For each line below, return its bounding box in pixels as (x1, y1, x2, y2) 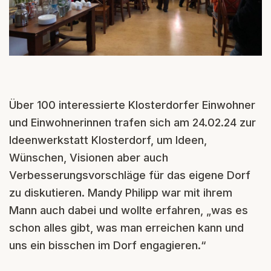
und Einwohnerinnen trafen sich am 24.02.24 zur (9, 116, 256, 129)
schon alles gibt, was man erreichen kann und (9, 221, 244, 234)
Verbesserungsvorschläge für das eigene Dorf (9, 168, 250, 181)
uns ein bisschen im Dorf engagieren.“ (9, 238, 206, 252)
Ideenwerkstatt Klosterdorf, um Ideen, (9, 133, 207, 146)
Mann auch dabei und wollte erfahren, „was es (9, 203, 248, 217)
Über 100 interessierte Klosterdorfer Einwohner (9, 98, 255, 111)
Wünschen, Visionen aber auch (9, 151, 168, 164)
